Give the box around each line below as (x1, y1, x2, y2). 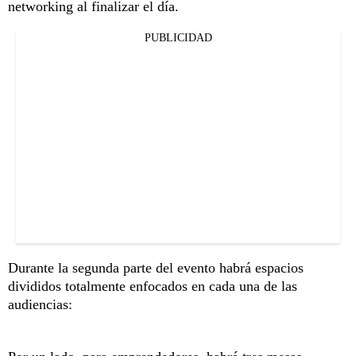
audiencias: (8, 296, 72, 312)
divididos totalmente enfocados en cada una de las (8, 277, 297, 294)
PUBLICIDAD (144, 31, 212, 44)
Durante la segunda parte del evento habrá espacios (8, 259, 304, 276)
